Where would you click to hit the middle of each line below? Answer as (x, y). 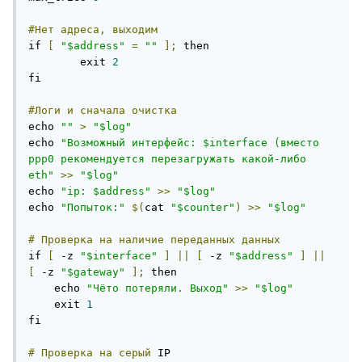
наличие (141, 240)
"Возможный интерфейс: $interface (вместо (190, 143)
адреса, (83, 30)
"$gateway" (93, 272)
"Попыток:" (93, 208)
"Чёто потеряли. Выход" (158, 288)
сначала (103, 111)
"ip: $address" (106, 192)
